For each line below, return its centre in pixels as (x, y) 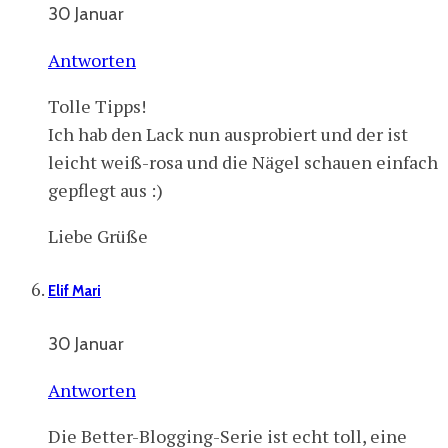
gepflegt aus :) (105, 189)
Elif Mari (74, 290)
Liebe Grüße (98, 235)
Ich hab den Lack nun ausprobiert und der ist (228, 133)
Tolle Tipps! (97, 105)
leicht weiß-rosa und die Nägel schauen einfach (243, 161)
